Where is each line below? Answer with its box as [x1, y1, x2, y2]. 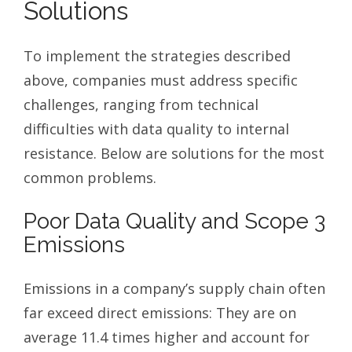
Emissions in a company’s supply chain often [24, 279, 325, 299]
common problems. [24, 168, 156, 188]
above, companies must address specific [24, 71, 298, 90]
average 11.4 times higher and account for [24, 328, 310, 347]
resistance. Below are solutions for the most [24, 144, 324, 163]
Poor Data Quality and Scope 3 [24, 208, 325, 235]
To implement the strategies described [24, 46, 291, 66]
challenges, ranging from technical [24, 95, 258, 115]
